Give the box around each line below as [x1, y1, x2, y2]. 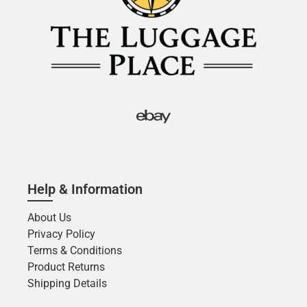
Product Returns [27, 260, 105, 273]
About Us [27, 210, 71, 224]
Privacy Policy [27, 227, 95, 241]
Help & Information [27, 180, 143, 197]
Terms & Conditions [27, 243, 122, 257]
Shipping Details [27, 276, 107, 290]
